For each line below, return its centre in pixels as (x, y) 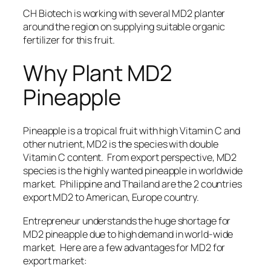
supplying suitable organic (169, 27)
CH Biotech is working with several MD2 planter (124, 14)
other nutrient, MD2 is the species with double (121, 144)
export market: (55, 260)
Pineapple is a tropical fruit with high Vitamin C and (132, 131)
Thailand (141, 184)
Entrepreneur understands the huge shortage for (127, 220)
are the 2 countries (201, 184)
